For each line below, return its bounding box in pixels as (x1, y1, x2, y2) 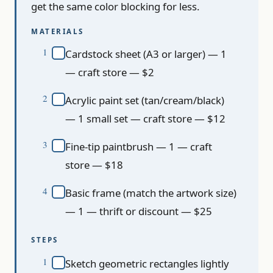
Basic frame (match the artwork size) (65, 186, 236, 200)
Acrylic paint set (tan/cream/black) (65, 93, 224, 108)
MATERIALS (31, 27, 84, 37)
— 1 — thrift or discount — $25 (65, 204, 212, 219)
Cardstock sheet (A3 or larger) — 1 (65, 47, 227, 62)
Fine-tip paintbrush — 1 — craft (65, 140, 212, 154)
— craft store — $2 (65, 65, 154, 80)
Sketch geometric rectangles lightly (65, 257, 229, 271)
